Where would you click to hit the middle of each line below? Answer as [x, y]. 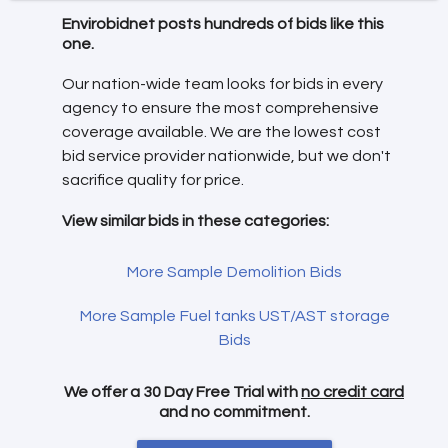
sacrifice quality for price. [153, 180]
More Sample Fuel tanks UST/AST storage [234, 315]
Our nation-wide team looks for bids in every [222, 84]
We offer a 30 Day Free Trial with [182, 391]
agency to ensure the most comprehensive [220, 108]
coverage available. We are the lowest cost [221, 132]
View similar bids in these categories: [195, 220]
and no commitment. [234, 411]
